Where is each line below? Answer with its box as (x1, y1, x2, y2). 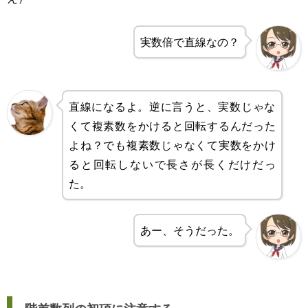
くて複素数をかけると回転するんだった (69, 118, 276, 133)
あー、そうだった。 (140, 222, 239, 238)
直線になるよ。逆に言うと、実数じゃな (69, 98, 276, 114)
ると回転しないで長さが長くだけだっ (69, 156, 276, 172)
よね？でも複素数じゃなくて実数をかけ (69, 137, 276, 153)
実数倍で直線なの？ (140, 34, 239, 49)
